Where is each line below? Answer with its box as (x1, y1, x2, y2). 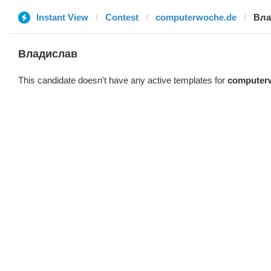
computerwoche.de (155, 12, 237, 22)
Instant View (36, 12, 88, 22)
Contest (105, 12, 139, 22)
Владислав (18, 48, 77, 60)
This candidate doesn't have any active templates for (18, 75, 227, 85)
